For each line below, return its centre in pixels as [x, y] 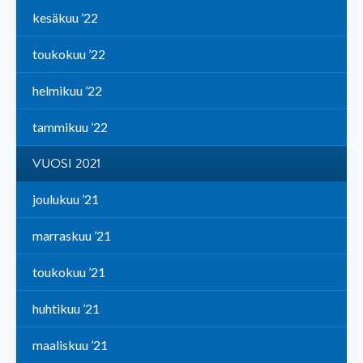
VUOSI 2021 [66, 164]
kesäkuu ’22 [65, 18]
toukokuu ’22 [69, 54]
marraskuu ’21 [72, 236]
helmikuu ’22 [67, 91]
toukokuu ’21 [69, 272]
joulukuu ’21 [66, 199]
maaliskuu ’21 [70, 345]
